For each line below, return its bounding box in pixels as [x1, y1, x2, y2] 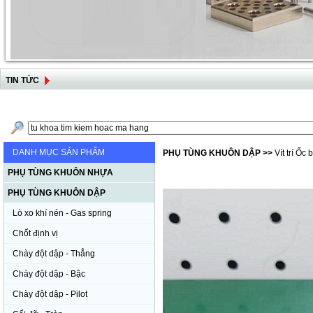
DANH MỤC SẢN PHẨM [13, 147, 105, 157]
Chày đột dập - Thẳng [13, 249, 95, 259]
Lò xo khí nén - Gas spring [13, 208, 112, 218]
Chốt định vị [13, 228, 58, 238]
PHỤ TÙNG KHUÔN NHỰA [8, 168, 113, 177]
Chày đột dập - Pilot [13, 289, 87, 299]
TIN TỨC [6, 75, 39, 85]
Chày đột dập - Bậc [13, 269, 85, 279]
